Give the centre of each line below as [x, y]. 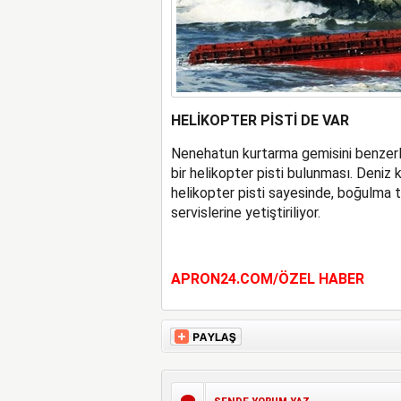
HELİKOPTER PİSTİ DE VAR [260, 120]
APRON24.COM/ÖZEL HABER [267, 279]
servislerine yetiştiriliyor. [245, 213]
